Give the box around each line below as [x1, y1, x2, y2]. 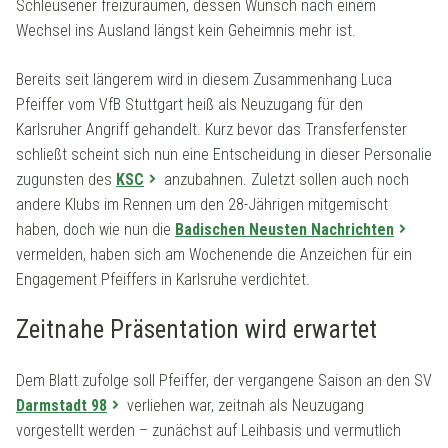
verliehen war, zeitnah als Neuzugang [123, 395, 364, 415]
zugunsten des [16, 169, 116, 189]
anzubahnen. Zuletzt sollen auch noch [160, 169, 409, 189]
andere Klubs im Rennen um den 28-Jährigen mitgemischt [16, 194, 388, 214]
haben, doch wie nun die [16, 219, 175, 239]
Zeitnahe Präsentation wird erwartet [16, 314, 377, 344]
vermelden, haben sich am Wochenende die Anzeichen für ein [16, 244, 412, 264]
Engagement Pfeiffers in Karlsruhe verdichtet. [16, 269, 310, 289]
